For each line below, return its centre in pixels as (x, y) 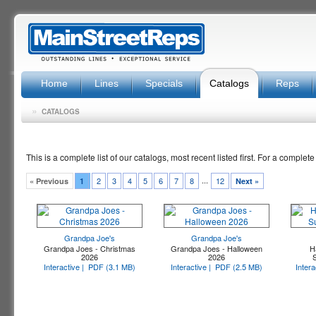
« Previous (49, 181)
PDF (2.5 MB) (239, 267)
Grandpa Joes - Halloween (217, 248)
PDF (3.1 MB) (112, 267)
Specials (164, 83)
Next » (247, 181)
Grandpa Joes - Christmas (90, 248)
